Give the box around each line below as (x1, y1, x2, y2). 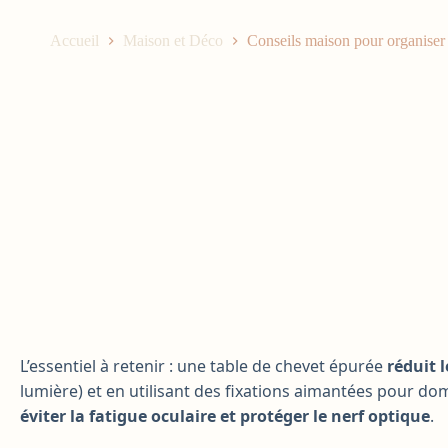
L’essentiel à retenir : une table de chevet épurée (20, 355, 387, 377)
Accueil (49, 32, 99, 50)
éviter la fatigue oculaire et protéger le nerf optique (20, 405, 430, 427)
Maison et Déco (122, 32, 223, 50)
